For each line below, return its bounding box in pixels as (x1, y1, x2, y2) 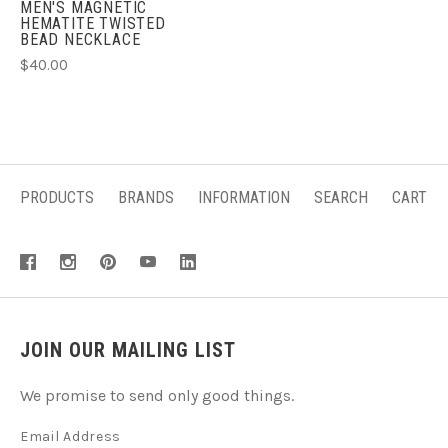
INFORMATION (198, 187, 290, 207)
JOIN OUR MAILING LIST (20, 337, 236, 362)
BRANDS (118, 187, 174, 207)
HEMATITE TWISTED (20, 13, 166, 33)
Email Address (20, 427, 122, 445)
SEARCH (314, 187, 368, 207)
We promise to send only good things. (20, 385, 294, 405)
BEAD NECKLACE (20, 29, 141, 49)
